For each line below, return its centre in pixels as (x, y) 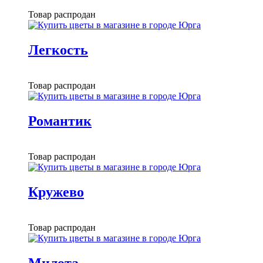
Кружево (56, 192)
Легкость (58, 50)
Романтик (60, 121)
